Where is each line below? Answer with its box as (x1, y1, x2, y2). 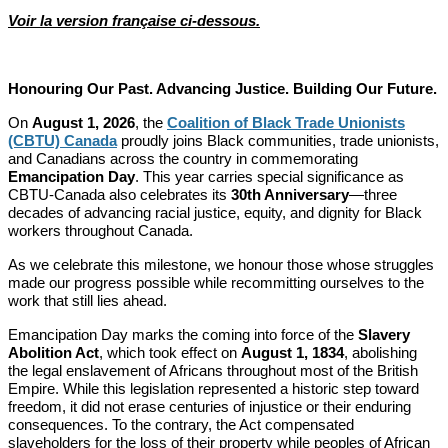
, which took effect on (99, 344, 241, 361)
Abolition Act (8, 344, 99, 361)
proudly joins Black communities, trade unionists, (117, 132, 439, 149)
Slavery (358, 326, 410, 343)
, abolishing (344, 344, 417, 361)
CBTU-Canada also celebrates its (8, 186, 231, 203)
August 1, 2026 (32, 114, 135, 131)
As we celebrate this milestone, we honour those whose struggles (8, 256, 434, 273)
